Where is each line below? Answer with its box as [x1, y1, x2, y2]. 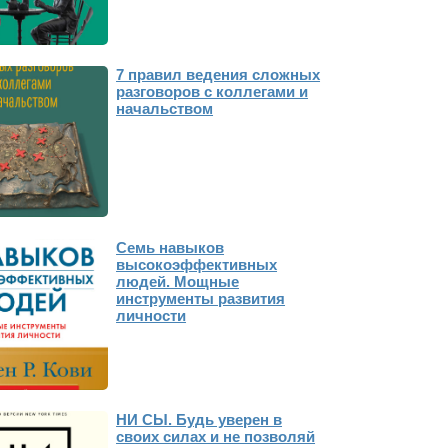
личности [116, 306, 187, 324]
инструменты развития [116, 289, 286, 307]
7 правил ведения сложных [116, 66, 321, 84]
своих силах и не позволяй [116, 427, 316, 445]
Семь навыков [116, 238, 225, 256]
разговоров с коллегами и [116, 83, 309, 101]
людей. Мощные [116, 272, 240, 290]
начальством [116, 100, 214, 118]
